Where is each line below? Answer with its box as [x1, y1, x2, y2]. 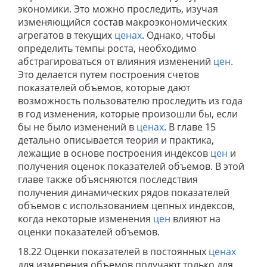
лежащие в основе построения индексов [18, 147, 210, 160]
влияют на [170, 212, 221, 225]
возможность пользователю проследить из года [18, 94, 243, 107]
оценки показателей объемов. [18, 225, 160, 238]
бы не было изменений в [18, 120, 136, 133]
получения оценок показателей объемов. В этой [18, 160, 244, 173]
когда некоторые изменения [18, 212, 153, 225]
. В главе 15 [164, 120, 216, 133]
